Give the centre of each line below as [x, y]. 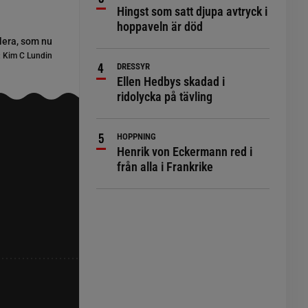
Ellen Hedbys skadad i [171, 81]
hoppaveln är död [160, 26]
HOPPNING [137, 136]
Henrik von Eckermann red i [185, 152]
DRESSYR [134, 66]
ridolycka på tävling [165, 97]
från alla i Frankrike [165, 167]
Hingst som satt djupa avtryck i [192, 11]
